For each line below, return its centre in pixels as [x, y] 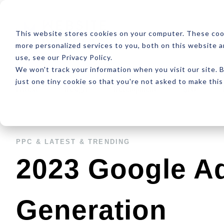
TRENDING [109, 141]
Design [76, 88]
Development [135, 88]
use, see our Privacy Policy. [64, 57]
